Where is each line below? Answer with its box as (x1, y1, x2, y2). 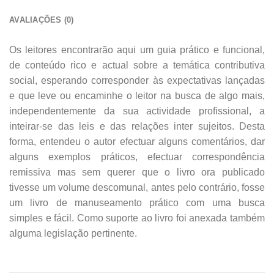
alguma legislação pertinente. (9, 228, 137, 239)
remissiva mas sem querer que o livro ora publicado (9, 167, 265, 178)
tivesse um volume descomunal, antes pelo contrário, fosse (9, 182, 265, 193)
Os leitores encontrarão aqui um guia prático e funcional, (9, 45, 265, 56)
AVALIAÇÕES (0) (9, 15, 74, 25)
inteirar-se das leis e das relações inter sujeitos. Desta (9, 121, 265, 132)
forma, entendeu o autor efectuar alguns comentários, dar (9, 136, 265, 147)
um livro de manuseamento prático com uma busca (9, 198, 265, 209)
